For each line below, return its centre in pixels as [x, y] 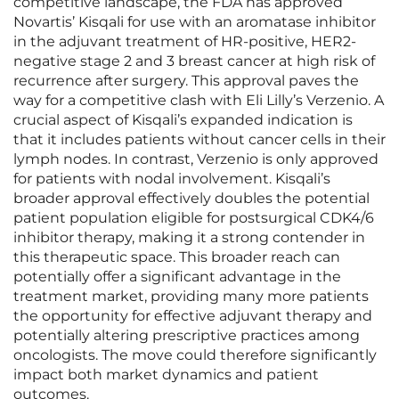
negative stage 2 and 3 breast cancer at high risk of [194, 61]
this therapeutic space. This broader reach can [177, 257]
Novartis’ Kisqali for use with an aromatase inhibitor [195, 22]
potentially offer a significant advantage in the [177, 277]
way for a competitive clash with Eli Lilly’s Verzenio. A [199, 101]
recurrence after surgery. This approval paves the [186, 81]
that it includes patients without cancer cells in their [199, 140]
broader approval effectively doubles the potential [191, 199]
